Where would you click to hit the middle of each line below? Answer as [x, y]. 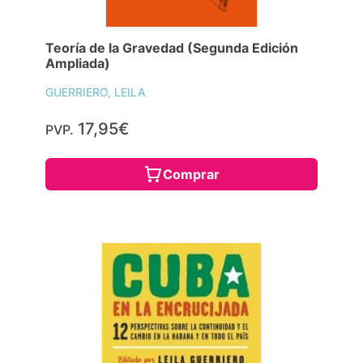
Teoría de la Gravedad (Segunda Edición [172, 47]
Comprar [191, 174]
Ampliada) [78, 63]
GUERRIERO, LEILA [95, 92]
